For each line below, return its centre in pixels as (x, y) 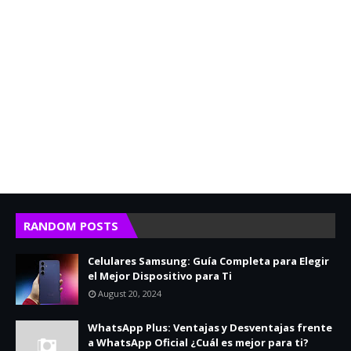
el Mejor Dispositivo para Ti (160, 275)
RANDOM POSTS (71, 225)
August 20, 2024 (130, 293)
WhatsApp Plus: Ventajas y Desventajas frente (210, 327)
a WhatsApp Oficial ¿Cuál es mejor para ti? (198, 342)
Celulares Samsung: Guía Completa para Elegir (208, 261)
